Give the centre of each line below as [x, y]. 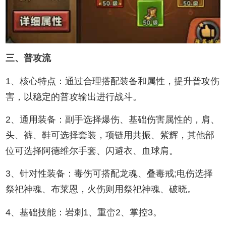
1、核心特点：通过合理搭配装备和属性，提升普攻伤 [113, 81]
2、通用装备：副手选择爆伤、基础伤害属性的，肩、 [113, 120]
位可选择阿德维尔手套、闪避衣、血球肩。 [92, 151]
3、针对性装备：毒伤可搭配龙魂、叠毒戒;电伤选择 [109, 174]
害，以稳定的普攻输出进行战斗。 [74, 97]
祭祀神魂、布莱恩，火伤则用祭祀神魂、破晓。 [101, 189]
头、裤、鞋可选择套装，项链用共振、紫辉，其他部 [110, 135]
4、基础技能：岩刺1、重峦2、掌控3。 [84, 212]
